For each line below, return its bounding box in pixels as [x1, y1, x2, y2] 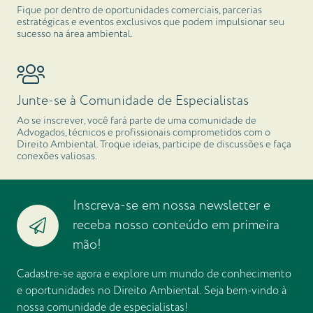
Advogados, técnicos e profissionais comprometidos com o [17, 125, 270, 141]
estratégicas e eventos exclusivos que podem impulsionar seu [17, 15, 284, 31]
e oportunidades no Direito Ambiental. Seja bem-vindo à [17, 283, 286, 300]
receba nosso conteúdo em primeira [72, 215, 279, 236]
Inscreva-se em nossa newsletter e [72, 196, 270, 217]
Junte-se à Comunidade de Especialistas [17, 90, 249, 111]
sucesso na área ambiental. [17, 27, 133, 43]
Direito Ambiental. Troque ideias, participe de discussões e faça [17, 137, 291, 153]
